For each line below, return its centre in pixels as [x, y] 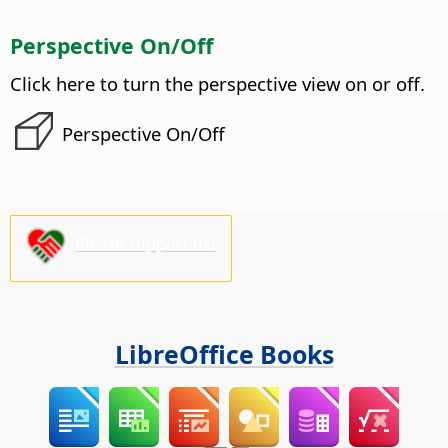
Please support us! [145, 244]
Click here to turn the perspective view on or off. [217, 83]
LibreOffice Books [224, 354]
